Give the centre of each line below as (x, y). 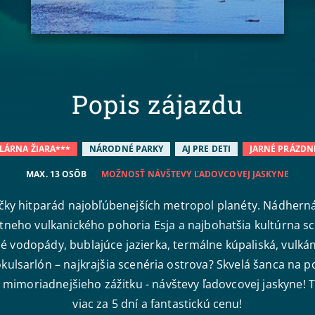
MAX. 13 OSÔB (57, 174)
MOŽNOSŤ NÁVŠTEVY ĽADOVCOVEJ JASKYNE (195, 174)
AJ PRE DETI (206, 149)
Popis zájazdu (157, 104)
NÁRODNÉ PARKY (126, 149)
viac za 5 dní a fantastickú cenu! (157, 304)
